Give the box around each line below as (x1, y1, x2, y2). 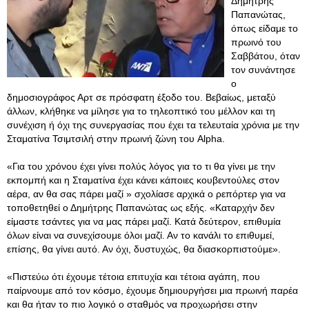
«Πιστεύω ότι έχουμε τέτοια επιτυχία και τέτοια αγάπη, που (7, 271, 260, 282)
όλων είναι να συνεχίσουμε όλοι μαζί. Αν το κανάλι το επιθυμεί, (7, 230, 275, 241)
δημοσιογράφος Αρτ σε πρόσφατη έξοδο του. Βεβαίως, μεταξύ (7, 92, 276, 103)
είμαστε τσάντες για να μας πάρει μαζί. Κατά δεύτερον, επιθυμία (7, 216, 281, 227)
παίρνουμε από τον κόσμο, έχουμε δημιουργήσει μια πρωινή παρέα (7, 285, 298, 296)
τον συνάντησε (231, 64, 295, 75)
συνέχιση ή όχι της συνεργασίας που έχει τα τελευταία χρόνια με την (7, 119, 299, 130)
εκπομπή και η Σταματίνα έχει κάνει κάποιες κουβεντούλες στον (7, 175, 279, 186)
